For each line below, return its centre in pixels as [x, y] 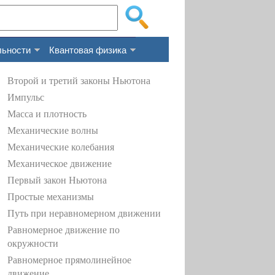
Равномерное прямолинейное [69, 260]
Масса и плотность [47, 114]
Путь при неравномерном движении [84, 213]
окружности [33, 243]
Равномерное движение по [64, 230]
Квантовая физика [88, 49]
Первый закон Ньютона [57, 180]
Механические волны [53, 130]
